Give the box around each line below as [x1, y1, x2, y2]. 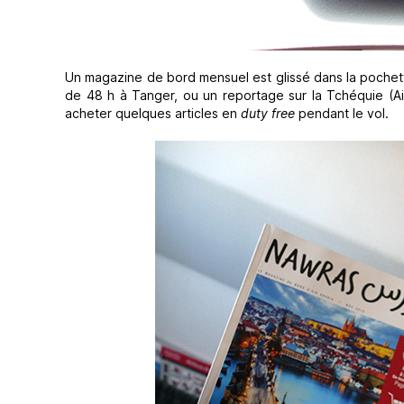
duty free [241, 105, 295, 121]
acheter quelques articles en [65, 105, 241, 121]
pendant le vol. [295, 105, 389, 121]
